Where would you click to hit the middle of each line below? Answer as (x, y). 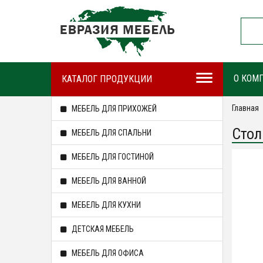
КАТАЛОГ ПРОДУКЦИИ (107, 79)
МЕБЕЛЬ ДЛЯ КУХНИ (105, 205)
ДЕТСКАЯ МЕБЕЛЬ (102, 229)
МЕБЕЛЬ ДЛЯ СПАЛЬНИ (111, 133)
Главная (245, 108)
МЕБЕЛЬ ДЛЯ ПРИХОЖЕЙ (113, 109)
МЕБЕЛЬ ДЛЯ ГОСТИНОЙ (112, 157)
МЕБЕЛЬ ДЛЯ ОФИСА (107, 253)
